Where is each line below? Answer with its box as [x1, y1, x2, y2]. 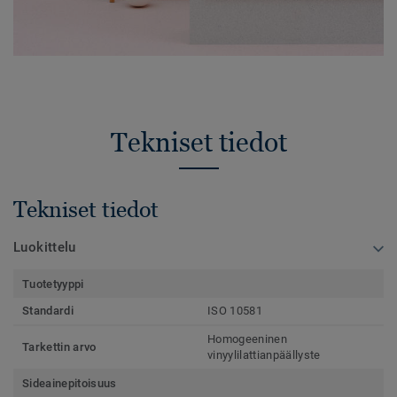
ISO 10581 [207, 304, 262, 318]
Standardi [22, 304, 74, 318]
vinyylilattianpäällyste [207, 348, 321, 362]
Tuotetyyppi [22, 277, 84, 292]
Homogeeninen [207, 332, 287, 346]
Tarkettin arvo [22, 340, 97, 354]
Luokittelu [13, 239, 76, 256]
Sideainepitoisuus [22, 377, 117, 391]
